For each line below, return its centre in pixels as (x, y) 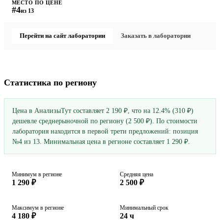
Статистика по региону (50, 83)
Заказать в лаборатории (156, 36)
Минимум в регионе (37, 175)
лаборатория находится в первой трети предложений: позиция (105, 132)
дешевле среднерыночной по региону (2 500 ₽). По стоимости (105, 121)
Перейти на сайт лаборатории (62, 36)
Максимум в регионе (38, 208)
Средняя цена (137, 175)
